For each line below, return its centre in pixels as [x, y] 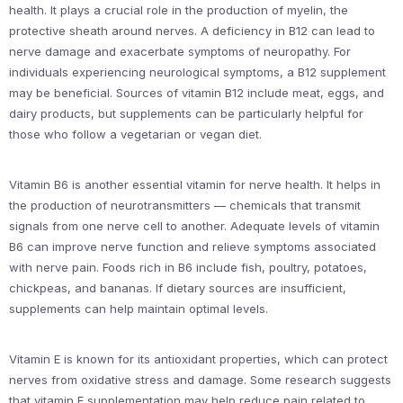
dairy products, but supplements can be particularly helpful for [186, 113]
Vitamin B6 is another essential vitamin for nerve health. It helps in [195, 184]
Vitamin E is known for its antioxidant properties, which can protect [198, 359]
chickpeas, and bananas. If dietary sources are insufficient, [178, 288]
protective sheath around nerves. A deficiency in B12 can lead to [192, 31]
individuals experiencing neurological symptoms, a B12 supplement [197, 72]
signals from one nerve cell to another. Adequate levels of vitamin [194, 226]
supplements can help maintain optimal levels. [139, 309]
